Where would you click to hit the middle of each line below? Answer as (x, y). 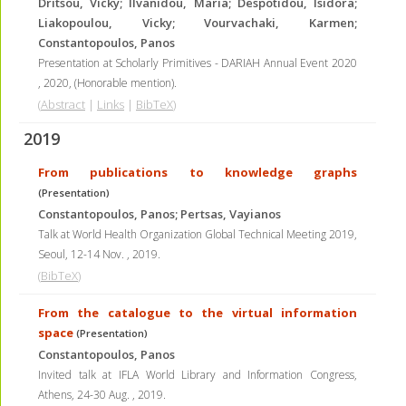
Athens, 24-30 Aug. (85, 395)
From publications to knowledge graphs (198, 172)
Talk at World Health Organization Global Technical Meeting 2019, (198, 234)
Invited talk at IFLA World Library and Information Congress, (198, 375)
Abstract (63, 104)
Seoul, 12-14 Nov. (82, 254)
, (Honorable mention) (121, 83)
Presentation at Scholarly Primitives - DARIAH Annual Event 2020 (198, 63)
